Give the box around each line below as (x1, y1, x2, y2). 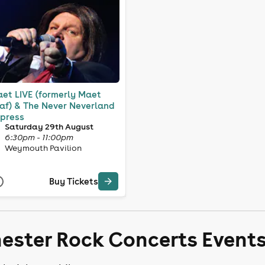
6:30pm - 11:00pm (4, 131, 73, 143)
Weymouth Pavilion (4, 142, 82, 153)
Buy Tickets (49, 176, 98, 188)
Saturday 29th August (4, 121, 93, 132)
